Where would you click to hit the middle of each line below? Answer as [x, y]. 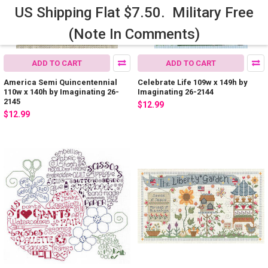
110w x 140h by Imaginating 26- [61, 92]
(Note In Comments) [134, 34]
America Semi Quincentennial [60, 82]
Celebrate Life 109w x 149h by [193, 82]
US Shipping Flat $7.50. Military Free [134, 13]
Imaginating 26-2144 [176, 92]
